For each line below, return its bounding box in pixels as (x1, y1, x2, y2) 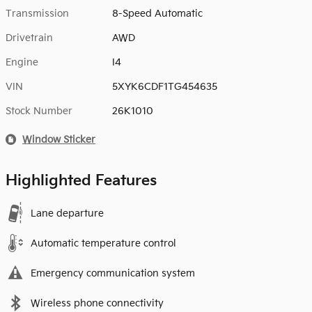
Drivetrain (6, 31, 53, 44)
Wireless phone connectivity (31, 297, 164, 309)
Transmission (6, 7, 69, 19)
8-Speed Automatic (112, 7, 203, 19)
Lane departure (31, 207, 104, 219)
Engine (6, 56, 38, 68)
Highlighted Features (6, 171, 157, 189)
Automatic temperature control (31, 237, 176, 249)
